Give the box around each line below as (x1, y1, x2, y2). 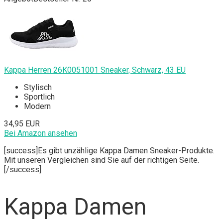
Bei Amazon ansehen (4, 128, 77, 138)
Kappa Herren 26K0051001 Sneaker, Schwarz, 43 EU (4, 65, 186, 75)
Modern (24, 102, 51, 111)
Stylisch (24, 83, 52, 93)
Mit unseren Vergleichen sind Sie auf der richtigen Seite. (4, 155, 199, 165)
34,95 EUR (4, 119, 40, 129)
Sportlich (24, 92, 55, 102)
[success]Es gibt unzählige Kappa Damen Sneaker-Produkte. (4, 146, 215, 156)
